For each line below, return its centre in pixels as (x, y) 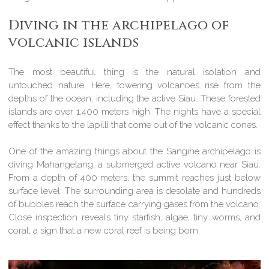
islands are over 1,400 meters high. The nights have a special (134, 111)
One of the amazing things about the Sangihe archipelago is (134, 152)
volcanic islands (74, 43)
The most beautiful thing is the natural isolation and (134, 72)
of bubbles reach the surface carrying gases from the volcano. (134, 204)
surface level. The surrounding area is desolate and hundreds (134, 191)
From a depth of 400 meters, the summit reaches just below (134, 178)
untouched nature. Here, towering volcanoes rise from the (134, 85)
